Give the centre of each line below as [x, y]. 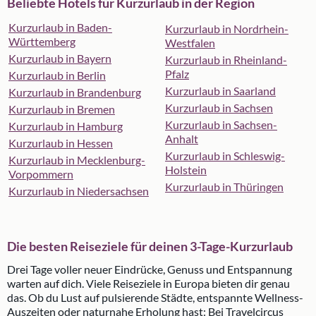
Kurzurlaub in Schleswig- [225, 156]
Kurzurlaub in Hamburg [66, 126]
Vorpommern [41, 174]
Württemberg [42, 41]
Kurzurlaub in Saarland [220, 91]
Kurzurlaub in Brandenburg [75, 92]
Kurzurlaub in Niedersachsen [79, 191]
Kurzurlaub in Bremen [62, 109]
